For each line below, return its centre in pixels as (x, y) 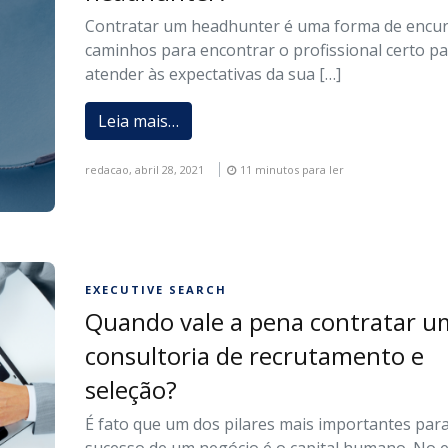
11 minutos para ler (292, 170)
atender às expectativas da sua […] (213, 74)
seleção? (131, 390)
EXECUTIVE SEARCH (156, 290)
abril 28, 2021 (170, 170)
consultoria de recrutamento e (255, 356)
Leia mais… (139, 121)
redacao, (110, 170)
